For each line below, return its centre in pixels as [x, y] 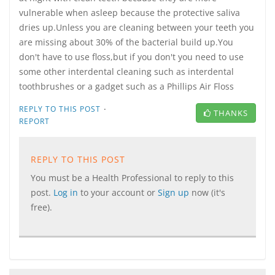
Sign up [175, 192]
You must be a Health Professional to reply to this [132, 178]
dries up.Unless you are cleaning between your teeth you [137, 27]
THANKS [231, 113]
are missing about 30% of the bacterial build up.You [126, 42]
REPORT [34, 121]
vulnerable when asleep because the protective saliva [130, 13]
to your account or [119, 192]
